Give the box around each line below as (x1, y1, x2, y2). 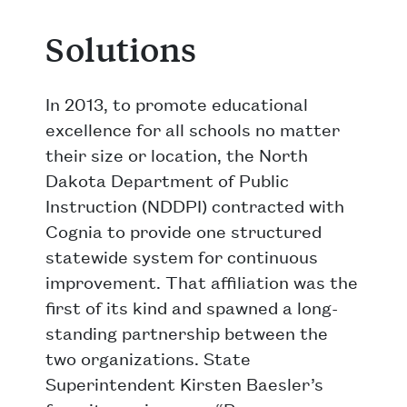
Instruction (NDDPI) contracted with (45, 194, 344, 217)
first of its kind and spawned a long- (45, 295, 338, 319)
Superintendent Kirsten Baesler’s (45, 372, 323, 395)
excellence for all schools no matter (45, 117, 340, 141)
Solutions (45, 29, 196, 71)
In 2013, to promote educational (45, 92, 308, 115)
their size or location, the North (45, 143, 308, 166)
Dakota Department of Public (45, 168, 289, 192)
